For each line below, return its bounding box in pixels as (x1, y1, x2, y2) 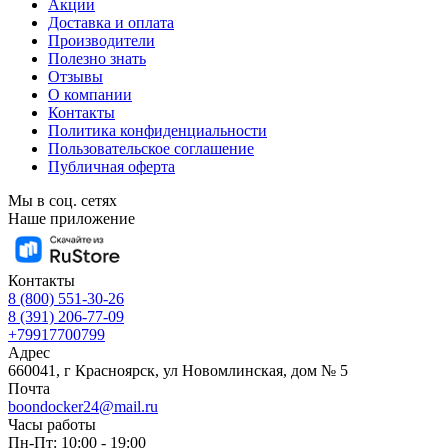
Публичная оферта (48, 157, 175, 175)
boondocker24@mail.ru (8, 397, 158, 415)
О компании (48, 85, 132, 103)
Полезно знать (48, 49, 146, 67)
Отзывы (48, 67, 103, 85)
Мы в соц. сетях (8, 191, 117, 209)
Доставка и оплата (48, 13, 174, 31)
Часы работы (8, 415, 96, 433)
